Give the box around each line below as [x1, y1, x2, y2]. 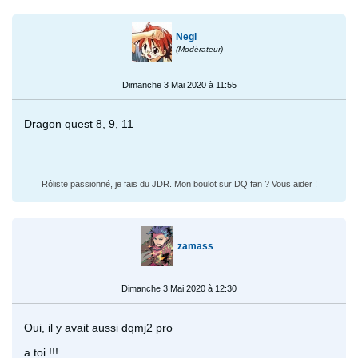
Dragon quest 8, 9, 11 [24, 117, 133, 130]
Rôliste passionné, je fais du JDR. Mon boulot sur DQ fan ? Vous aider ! [41, 178, 317, 189]
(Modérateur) [175, 44, 223, 54]
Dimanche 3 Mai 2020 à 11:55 [121, 79, 237, 89]
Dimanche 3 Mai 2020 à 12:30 [121, 283, 237, 293]
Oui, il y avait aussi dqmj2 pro [24, 320, 173, 334]
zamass [177, 240, 213, 252]
